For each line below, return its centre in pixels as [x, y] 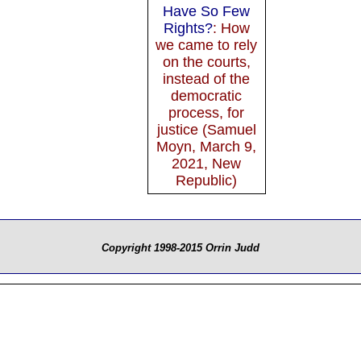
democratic [207, 95]
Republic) [207, 180]
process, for [207, 112]
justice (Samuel [206, 129]
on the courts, [206, 62]
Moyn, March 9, [207, 146]
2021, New [207, 163]
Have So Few [207, 11]
